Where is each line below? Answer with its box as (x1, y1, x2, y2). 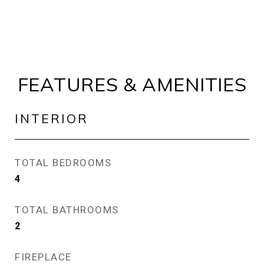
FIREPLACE (15, 251, 72, 263)
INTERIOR (15, 111, 88, 126)
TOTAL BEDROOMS (15, 157, 111, 169)
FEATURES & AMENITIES (17, 72, 247, 96)
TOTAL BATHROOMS (15, 204, 119, 216)
